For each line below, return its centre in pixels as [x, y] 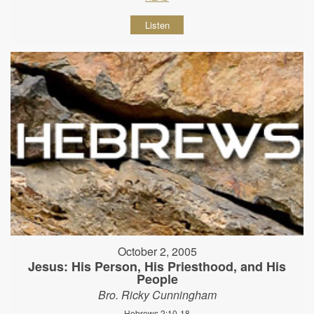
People [157, 279]
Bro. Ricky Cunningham [157, 295]
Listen [157, 25]
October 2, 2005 [157, 252]
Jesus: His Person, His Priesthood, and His [157, 267]
